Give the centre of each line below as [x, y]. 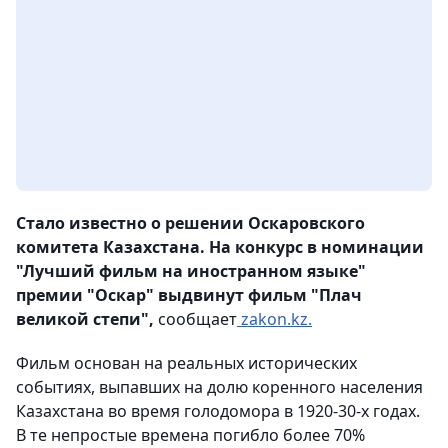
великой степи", [85, 319]
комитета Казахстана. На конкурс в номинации [220, 247]
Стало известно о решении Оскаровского [190, 223]
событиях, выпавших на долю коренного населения [219, 387]
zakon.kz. [274, 319]
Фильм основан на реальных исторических [186, 363]
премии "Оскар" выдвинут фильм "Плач [189, 295]
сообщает [195, 319]
